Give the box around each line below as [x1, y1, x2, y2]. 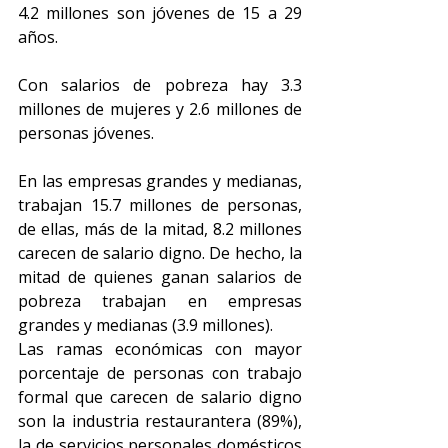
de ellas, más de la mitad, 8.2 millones [18, 218, 302, 240]
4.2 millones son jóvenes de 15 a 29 [18, 2, 302, 24]
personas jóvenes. [18, 122, 154, 144]
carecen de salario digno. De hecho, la [18, 242, 302, 264]
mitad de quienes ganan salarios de [18, 266, 302, 288]
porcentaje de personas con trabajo [18, 362, 302, 384]
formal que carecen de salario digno [18, 386, 302, 408]
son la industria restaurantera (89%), [18, 410, 302, 432]
